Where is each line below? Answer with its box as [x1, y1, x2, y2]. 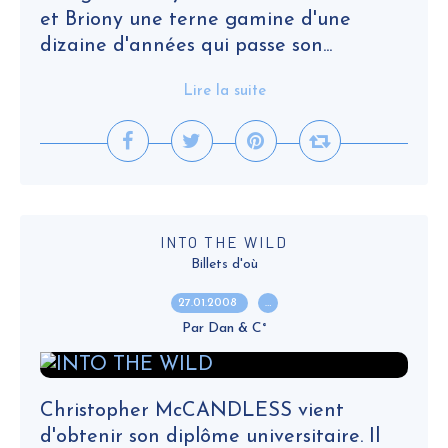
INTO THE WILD [160, 233, 288, 251]
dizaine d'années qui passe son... [40, 36, 332, 56]
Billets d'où [190, 257, 258, 272]
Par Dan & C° [181, 321, 267, 336]
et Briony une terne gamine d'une [40, 10, 351, 30]
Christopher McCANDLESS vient [40, 401, 344, 421]
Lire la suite [182, 84, 266, 99]
